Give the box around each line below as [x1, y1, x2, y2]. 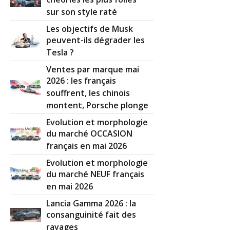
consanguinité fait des [46, 208, 137, 221]
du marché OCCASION [46, 127, 133, 140]
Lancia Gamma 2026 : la [46, 197, 137, 209]
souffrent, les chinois [46, 87, 130, 100]
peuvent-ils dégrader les [46, 34, 145, 47]
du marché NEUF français [46, 168, 145, 181]
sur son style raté [46, 6, 118, 18]
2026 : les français [46, 74, 117, 87]
